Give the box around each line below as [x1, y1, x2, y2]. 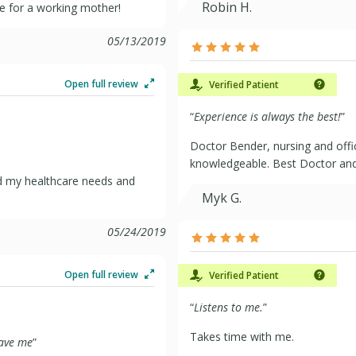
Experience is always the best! [194, 109, 341, 124]
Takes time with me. [190, 329, 294, 344]
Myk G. [202, 189, 242, 207]
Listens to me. [194, 300, 263, 315]
